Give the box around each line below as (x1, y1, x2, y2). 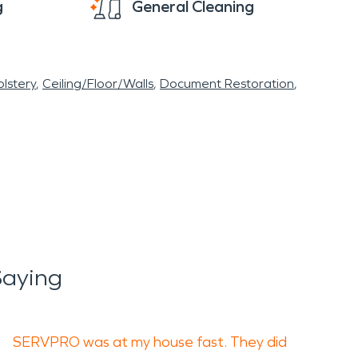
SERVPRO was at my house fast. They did (13, 333, 287, 351)
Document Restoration (160, 76, 294, 91)
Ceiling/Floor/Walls (42, 76, 153, 91)
